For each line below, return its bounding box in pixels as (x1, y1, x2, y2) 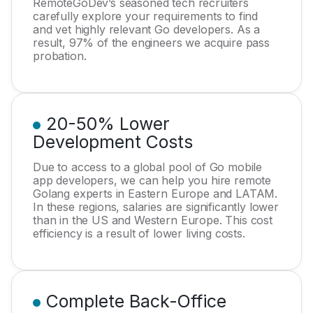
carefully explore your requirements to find (33, 9, 259, 23)
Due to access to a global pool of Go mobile (33, 160, 263, 174)
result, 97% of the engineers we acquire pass (33, 36, 270, 50)
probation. (33, 49, 87, 63)
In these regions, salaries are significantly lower (33, 200, 279, 214)
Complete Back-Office (46, 291, 226, 312)
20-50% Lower (46, 113, 170, 134)
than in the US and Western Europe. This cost (33, 213, 272, 227)
